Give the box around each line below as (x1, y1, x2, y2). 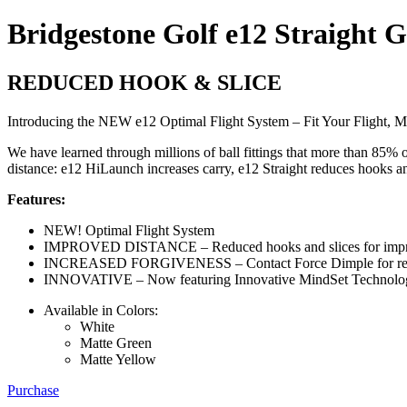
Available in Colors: (44, 302, 158, 318)
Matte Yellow (80, 351, 156, 367)
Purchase (7, 382, 59, 398)
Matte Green (80, 334, 152, 351)
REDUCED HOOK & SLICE (7, 70, 282, 94)
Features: (7, 191, 65, 207)
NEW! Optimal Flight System (44, 222, 214, 238)
